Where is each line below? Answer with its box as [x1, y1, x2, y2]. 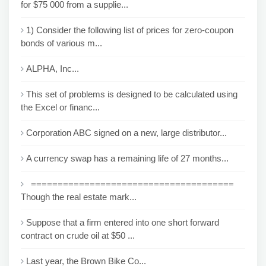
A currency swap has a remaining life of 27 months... [26, 153, 229, 163]
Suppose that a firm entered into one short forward [26, 217, 219, 227]
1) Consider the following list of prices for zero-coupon [26, 25, 233, 35]
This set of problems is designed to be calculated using [26, 89, 237, 99]
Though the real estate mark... [21, 192, 137, 202]
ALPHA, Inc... [26, 64, 79, 74]
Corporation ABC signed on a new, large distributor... [26, 128, 227, 138]
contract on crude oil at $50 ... [21, 230, 135, 240]
